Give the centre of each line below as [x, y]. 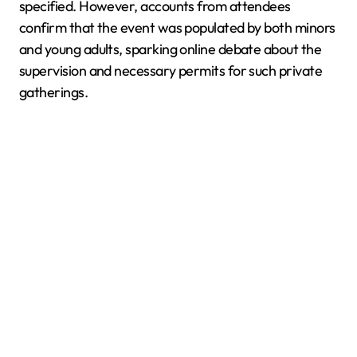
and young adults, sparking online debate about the [170, 49]
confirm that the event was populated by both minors [177, 27]
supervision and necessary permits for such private [171, 70]
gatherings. [54, 92]
